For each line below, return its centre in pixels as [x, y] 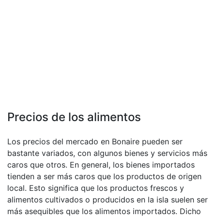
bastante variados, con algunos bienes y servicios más [107, 153]
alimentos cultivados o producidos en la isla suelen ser [108, 200]
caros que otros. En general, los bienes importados [101, 165]
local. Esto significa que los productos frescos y [96, 188]
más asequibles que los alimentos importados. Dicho [104, 211]
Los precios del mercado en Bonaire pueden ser [95, 141]
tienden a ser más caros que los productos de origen [104, 176]
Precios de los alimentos [74, 117]
